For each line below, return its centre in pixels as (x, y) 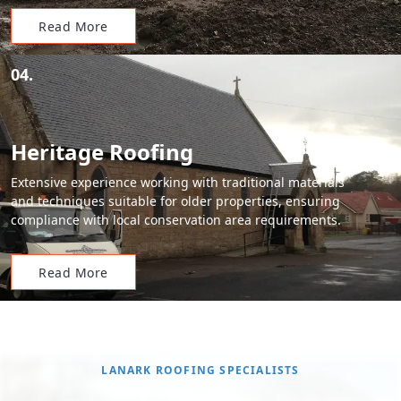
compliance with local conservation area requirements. (176, 220)
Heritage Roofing (102, 152)
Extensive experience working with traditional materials (178, 182)
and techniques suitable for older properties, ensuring (175, 201)
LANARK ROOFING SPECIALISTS (200, 370)
